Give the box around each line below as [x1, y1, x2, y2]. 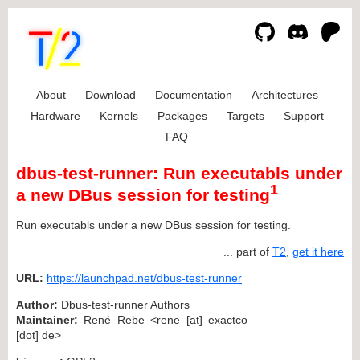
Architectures [251, 88, 318, 101]
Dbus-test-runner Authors [58, 297, 190, 311]
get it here [292, 244, 344, 258]
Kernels [99, 109, 138, 122]
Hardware [30, 109, 80, 122]
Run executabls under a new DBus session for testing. [16, 218, 291, 231]
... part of [223, 244, 272, 258]
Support [283, 109, 324, 122]
